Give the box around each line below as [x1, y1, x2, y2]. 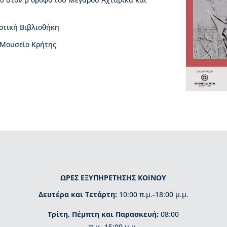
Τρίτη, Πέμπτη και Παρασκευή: [48, 209, 159, 219]
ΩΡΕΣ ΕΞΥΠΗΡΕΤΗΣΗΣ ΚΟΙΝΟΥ [60, 172, 167, 182]
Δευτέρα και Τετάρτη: [38, 189, 117, 199]
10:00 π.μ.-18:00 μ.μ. [117, 189, 188, 199]
